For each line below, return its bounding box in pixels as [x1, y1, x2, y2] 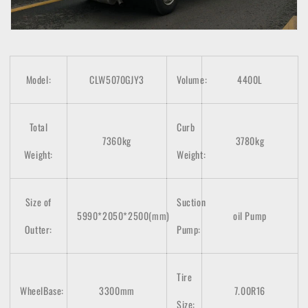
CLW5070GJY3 [89, 71, 144, 87]
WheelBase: [20, 283, 64, 298]
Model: [25, 71, 52, 87]
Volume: [177, 71, 208, 87]
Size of [25, 194, 52, 209]
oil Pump [233, 208, 267, 223]
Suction [177, 194, 206, 209]
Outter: [24, 221, 53, 236]
